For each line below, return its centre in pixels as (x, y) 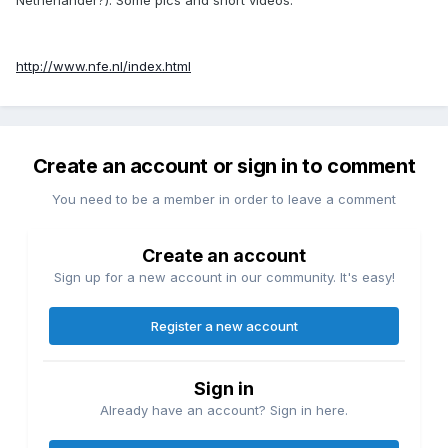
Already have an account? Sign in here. (224, 409)
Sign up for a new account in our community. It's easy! (224, 276)
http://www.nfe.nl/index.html (103, 65)
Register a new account (224, 325)
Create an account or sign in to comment (224, 165)
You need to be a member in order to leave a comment (224, 198)
